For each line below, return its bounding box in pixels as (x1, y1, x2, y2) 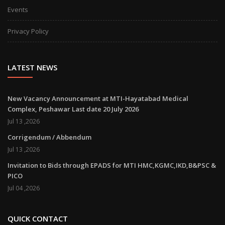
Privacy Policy (8, 27, 49, 36)
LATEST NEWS (8, 62, 57, 73)
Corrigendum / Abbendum (8, 133, 91, 142)
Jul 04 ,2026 (8, 184, 40, 193)
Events (8, 5, 28, 15)
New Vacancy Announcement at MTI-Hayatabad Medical (8, 94, 188, 103)
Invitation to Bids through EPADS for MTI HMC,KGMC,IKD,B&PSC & (8, 161, 216, 170)
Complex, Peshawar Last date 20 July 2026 (8, 104, 139, 114)
